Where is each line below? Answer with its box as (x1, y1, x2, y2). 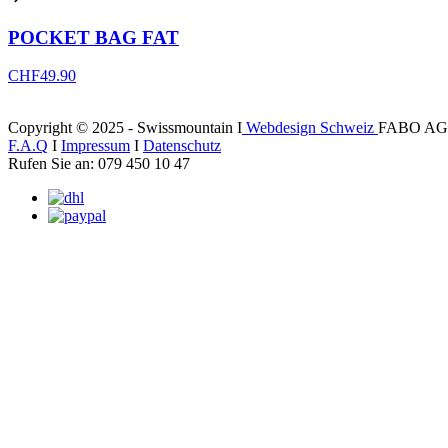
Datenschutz (143, 137, 221, 155)
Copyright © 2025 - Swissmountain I (8, 119, 242, 137)
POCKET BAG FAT (8, 26, 179, 48)
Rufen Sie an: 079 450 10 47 (8, 155, 190, 173)
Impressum (61, 137, 130, 155)
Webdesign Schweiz (242, 119, 378, 137)
